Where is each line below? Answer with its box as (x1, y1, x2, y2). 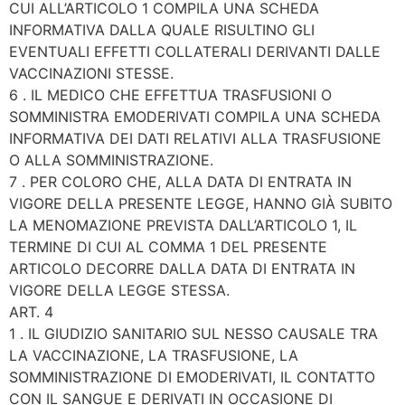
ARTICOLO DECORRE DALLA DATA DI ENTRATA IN (9, 259, 355, 278)
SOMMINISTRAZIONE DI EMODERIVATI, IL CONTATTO (9, 368, 375, 387)
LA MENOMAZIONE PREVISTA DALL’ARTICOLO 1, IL (9, 216, 357, 235)
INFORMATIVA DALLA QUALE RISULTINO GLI (9, 21, 315, 40)
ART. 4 (9, 303, 53, 322)
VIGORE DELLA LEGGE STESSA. (9, 281, 230, 300)
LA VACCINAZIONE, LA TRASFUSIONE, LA (9, 346, 298, 365)
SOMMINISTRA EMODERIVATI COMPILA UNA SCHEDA (9, 108, 381, 127)
